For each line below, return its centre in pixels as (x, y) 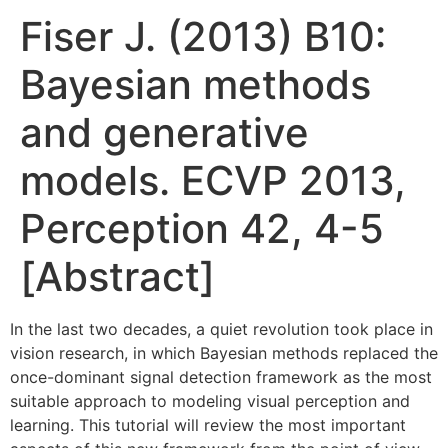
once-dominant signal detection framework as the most (221, 377)
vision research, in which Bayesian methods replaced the (224, 353)
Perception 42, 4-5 (202, 228)
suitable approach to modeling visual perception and (210, 401)
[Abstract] (117, 276)
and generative (164, 132)
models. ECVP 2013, (213, 180)
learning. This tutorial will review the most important (208, 425)
